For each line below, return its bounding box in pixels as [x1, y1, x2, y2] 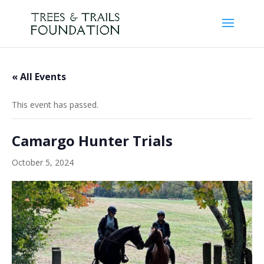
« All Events [12, 70, 66, 83]
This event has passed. [12, 99, 98, 110]
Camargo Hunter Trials [12, 131, 173, 150]
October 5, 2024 [12, 157, 74, 168]
